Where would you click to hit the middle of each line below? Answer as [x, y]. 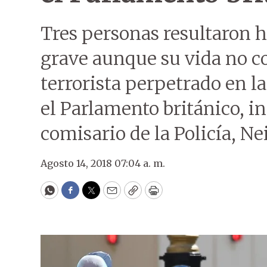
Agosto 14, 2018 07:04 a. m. [103, 163]
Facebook [94, 195]
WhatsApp [77, 195]
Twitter [110, 195]
